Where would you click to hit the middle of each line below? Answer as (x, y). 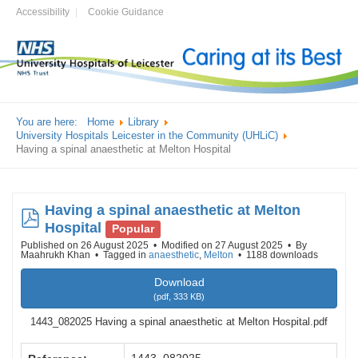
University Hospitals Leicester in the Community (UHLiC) (147, 136)
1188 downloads (281, 255)
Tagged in (125, 255)
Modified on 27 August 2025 (223, 246)
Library (143, 122)
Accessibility (43, 12)
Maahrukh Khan (56, 255)
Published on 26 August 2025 (86, 246)
